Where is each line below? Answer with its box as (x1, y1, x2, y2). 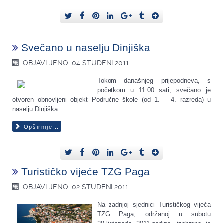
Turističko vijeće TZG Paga (21, 166, 150, 178)
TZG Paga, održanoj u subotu (97, 210, 211, 218)
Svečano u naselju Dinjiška (21, 41, 150, 53)
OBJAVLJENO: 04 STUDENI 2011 (23, 58, 129, 67)
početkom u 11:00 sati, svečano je (97, 86, 211, 94)
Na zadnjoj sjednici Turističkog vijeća (97, 201, 211, 209)
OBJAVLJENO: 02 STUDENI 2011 (23, 183, 129, 191)
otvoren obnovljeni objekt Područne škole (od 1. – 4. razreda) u (12, 95, 211, 103)
